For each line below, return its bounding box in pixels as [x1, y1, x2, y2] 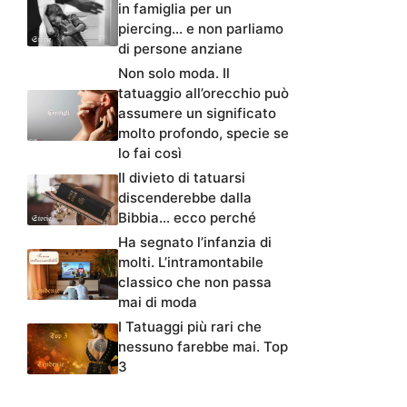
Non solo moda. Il [118, 64, 230, 82]
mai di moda [118, 293, 197, 311]
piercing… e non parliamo [118, 19, 283, 37]
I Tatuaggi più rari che [118, 317, 262, 335]
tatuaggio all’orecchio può [118, 84, 289, 102]
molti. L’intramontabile [118, 253, 263, 271]
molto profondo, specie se [118, 124, 289, 142]
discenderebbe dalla [118, 188, 252, 206]
